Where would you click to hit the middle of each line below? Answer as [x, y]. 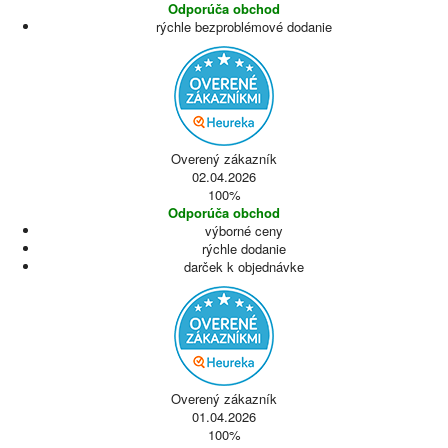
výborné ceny [244, 230]
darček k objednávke [244, 266]
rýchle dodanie [244, 248]
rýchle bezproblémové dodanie [244, 26]
